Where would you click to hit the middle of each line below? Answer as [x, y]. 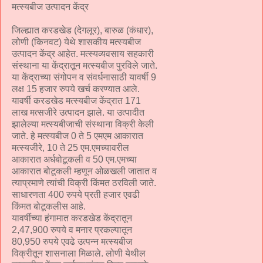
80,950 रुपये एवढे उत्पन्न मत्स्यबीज [72, 241]
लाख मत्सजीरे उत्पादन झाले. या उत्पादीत [78, 112]
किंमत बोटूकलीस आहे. [49, 206]
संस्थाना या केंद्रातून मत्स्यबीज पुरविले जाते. [85, 65]
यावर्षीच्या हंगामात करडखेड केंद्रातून [72, 218]
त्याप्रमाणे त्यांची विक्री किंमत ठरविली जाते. [84, 183]
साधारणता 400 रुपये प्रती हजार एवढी [76, 194]
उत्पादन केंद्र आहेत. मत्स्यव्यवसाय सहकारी [83, 53]
